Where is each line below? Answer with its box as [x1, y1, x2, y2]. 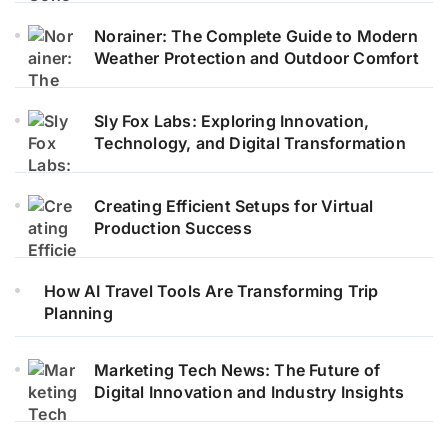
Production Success [94, 218, 252, 239]
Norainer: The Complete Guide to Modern [94, 26, 418, 47]
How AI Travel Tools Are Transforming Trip [44, 281, 379, 302]
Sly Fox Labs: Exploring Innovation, [94, 111, 370, 132]
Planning [44, 303, 113, 324]
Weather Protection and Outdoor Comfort [94, 48, 419, 69]
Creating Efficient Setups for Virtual [94, 196, 374, 217]
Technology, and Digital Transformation [94, 133, 406, 154]
